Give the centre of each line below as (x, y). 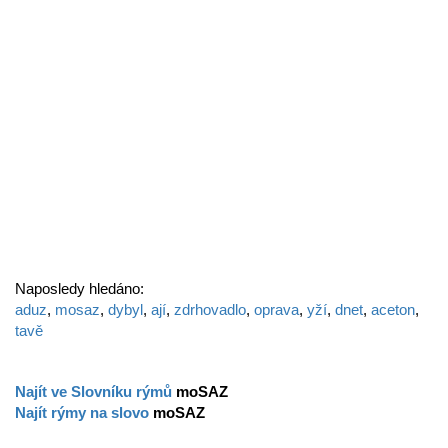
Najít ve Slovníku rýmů (95, 391)
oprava (276, 309)
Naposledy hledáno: (79, 288)
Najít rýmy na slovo (84, 412)
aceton (393, 309)
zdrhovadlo (210, 309)
